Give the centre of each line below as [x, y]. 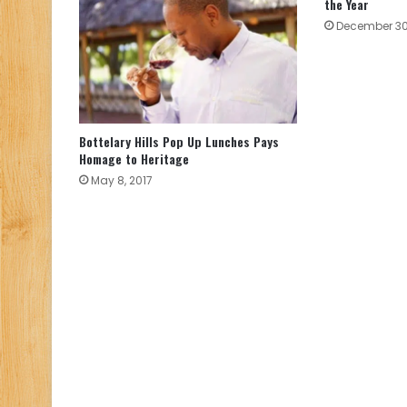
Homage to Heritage [134, 159]
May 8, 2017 [122, 181]
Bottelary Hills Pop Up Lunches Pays [179, 142]
